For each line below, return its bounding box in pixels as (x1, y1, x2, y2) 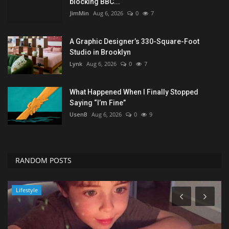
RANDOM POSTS (15, 155, 72, 165)
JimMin (70, 9, 89, 17)
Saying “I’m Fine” (70, 98, 126, 107)
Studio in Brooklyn (70, 48, 131, 56)
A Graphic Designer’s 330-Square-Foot (70, 37, 199, 45)
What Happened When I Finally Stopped (70, 87, 198, 96)
